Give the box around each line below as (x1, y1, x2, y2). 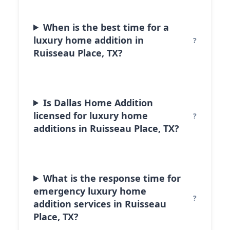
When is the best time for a (43, 21, 169, 33)
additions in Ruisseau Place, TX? (33, 122, 179, 135)
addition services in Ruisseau (33, 197, 166, 210)
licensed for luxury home (33, 109, 148, 122)
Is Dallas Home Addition (43, 96, 154, 109)
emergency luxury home (33, 184, 146, 197)
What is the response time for (43, 171, 181, 184)
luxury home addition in (33, 33, 144, 46)
